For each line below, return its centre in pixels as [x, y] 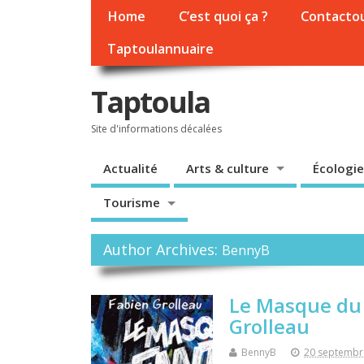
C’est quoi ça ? [223, 17]
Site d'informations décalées [156, 128]
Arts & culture [227, 168]
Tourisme [132, 203]
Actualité [130, 168]
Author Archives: [163, 250]
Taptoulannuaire [161, 49]
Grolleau [269, 326]
